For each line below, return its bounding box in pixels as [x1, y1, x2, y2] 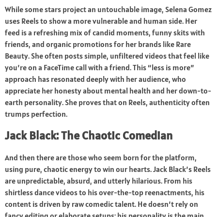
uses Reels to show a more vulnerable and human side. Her [5, 16, 197, 26]
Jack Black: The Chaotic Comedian [5, 128, 172, 143]
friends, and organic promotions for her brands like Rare [5, 39, 191, 49]
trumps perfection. [5, 109, 67, 119]
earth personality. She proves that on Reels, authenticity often [5, 97, 210, 108]
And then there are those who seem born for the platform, [5, 153, 197, 163]
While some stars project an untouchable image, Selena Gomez [5, 4, 212, 15]
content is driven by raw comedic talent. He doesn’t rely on [5, 199, 198, 209]
